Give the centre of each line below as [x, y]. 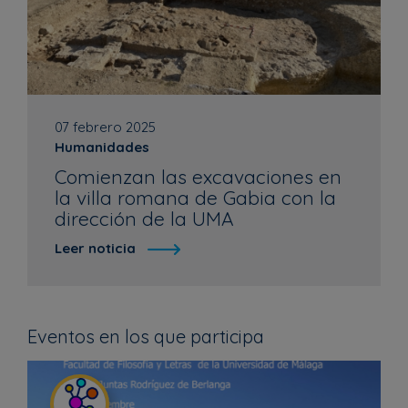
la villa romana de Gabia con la [195, 197]
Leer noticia [95, 248]
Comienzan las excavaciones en [198, 176]
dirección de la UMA [144, 218]
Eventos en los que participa [146, 336]
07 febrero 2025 [105, 127]
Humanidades [102, 147]
